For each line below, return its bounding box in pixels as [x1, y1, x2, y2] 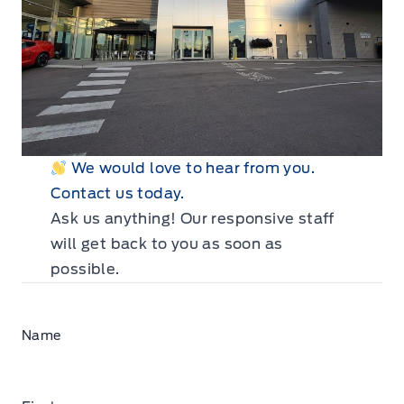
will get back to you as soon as [50, 234, 283, 252]
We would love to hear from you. [67, 159, 316, 177]
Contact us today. [50, 184, 185, 202]
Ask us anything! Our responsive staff [50, 209, 335, 227]
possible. [50, 260, 120, 278]
